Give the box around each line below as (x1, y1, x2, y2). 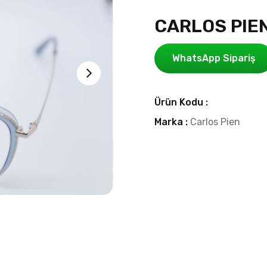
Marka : (154, 116, 190, 128)
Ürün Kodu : (154, 97, 208, 108)
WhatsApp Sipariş (172, 52, 256, 64)
